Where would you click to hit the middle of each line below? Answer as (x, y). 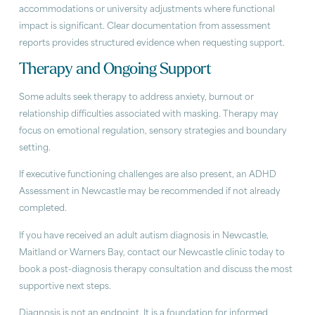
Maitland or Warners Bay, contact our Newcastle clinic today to (152, 253)
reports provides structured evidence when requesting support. (152, 44)
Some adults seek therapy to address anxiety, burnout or (136, 97)
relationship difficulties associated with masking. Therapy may (148, 114)
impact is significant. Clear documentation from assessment (144, 27)
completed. (43, 209)
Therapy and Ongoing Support (115, 70)
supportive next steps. (65, 287)
